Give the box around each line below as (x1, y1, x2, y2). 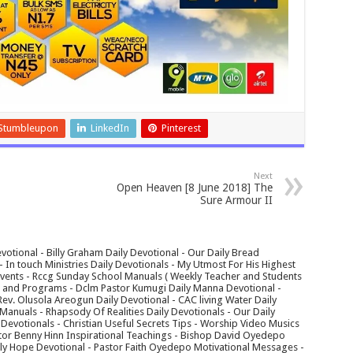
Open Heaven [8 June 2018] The (116, 181, 273, 195)
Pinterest (161, 122, 201, 135)
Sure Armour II (199, 194, 273, 207)
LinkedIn (90, 122, 129, 135)
